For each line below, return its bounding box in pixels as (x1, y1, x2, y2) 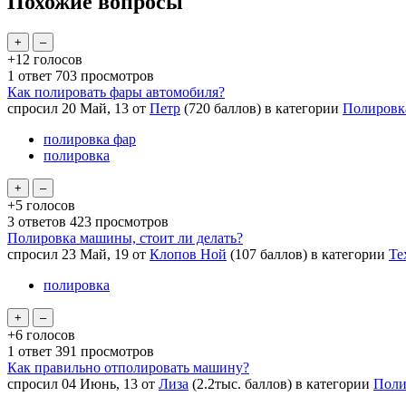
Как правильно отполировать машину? (7, 359, 249, 375)
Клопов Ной (150, 246, 227, 262)
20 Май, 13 (62, 100, 129, 116)
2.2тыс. (197, 375, 241, 391)
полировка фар (43, 130, 136, 147)
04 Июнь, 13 (62, 375, 138, 391)
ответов (14, 213, 66, 229)
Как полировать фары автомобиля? (7, 83, 225, 100)
